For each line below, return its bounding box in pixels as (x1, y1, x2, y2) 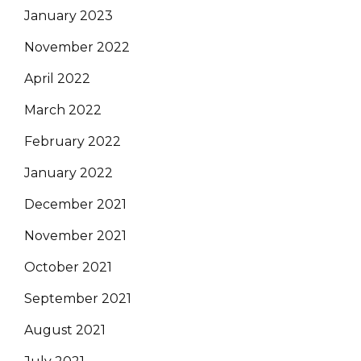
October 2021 (24, 259, 112, 275)
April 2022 (24, 70, 90, 86)
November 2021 (24, 227, 127, 243)
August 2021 (24, 322, 106, 338)
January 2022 (24, 164, 113, 180)
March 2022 (24, 102, 102, 118)
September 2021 (24, 290, 131, 306)
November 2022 (24, 39, 130, 55)
